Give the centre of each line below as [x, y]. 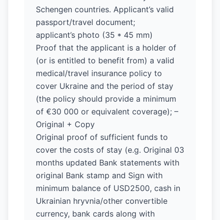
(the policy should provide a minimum [106, 99]
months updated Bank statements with [108, 163]
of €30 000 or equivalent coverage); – [107, 111]
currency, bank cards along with [95, 214]
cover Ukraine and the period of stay [105, 86]
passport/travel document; [85, 22]
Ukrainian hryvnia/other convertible [102, 201]
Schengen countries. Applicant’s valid [105, 9]
